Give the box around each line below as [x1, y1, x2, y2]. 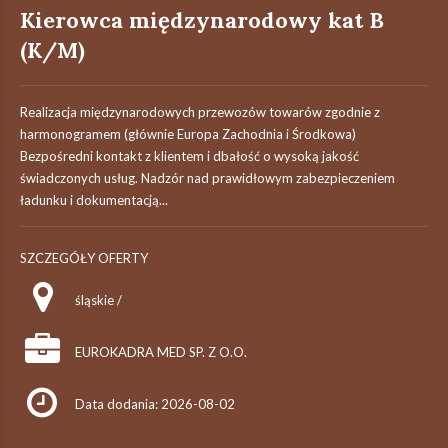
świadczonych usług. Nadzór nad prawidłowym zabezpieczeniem [20, 170, 395, 186]
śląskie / [75, 292, 122, 308]
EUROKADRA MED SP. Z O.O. [75, 344, 247, 360]
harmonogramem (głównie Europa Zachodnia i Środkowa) [20, 126, 356, 142]
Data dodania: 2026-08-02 [75, 396, 235, 412]
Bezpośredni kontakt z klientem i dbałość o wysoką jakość [20, 148, 359, 164]
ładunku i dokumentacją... [20, 192, 168, 208]
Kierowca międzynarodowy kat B [20, 6, 384, 34]
